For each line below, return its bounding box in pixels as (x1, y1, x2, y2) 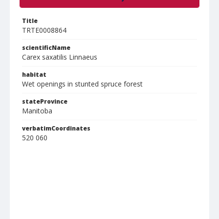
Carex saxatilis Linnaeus (22, 52, 97, 62)
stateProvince (22, 97, 67, 106)
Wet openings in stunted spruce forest (22, 79, 143, 88)
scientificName (22, 44, 70, 52)
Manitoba (22, 106, 52, 115)
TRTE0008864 (22, 25, 66, 35)
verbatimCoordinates (22, 124, 90, 132)
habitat (22, 70, 46, 79)
